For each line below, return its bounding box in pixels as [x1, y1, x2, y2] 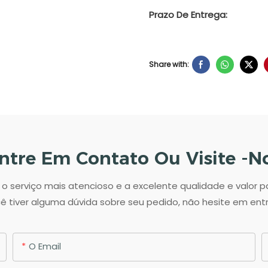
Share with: [149, 59, 189, 70]
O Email [29, 240, 62, 253]
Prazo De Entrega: [149, 8, 227, 21]
